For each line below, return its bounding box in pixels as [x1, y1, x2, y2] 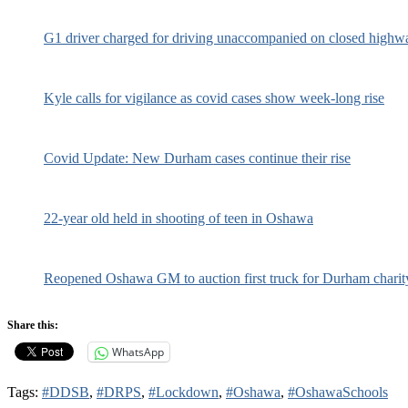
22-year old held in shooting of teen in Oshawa [44, 210, 313, 227]
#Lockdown [148, 384, 219, 401]
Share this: [7, 319, 58, 332]
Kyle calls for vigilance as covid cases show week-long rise [44, 90, 384, 107]
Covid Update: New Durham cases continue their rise [44, 150, 351, 167]
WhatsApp [112, 344, 164, 361]
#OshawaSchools [288, 384, 388, 401]
